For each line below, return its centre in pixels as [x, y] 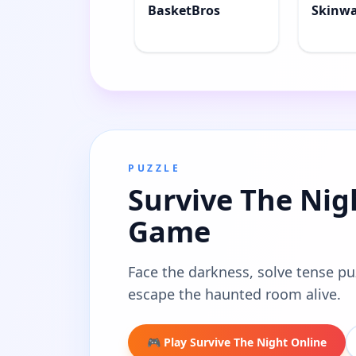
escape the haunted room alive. [234, 294]
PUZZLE [155, 168]
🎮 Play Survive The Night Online [237, 342]
